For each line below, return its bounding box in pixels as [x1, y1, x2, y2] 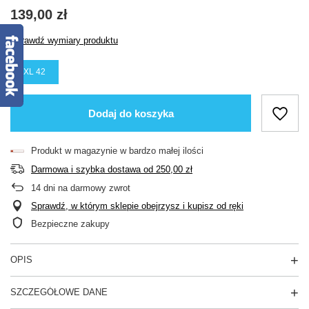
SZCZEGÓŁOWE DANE [10, 287, 108, 298]
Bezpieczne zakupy [31, 219, 110, 230]
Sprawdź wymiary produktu [10, 35, 118, 46]
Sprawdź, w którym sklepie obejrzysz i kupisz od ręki [31, 201, 243, 212]
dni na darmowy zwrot [41, 183, 130, 194]
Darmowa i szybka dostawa [31, 164, 141, 175]
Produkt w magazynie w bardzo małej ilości [31, 146, 203, 157]
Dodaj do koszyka [88, 107, 174, 119]
